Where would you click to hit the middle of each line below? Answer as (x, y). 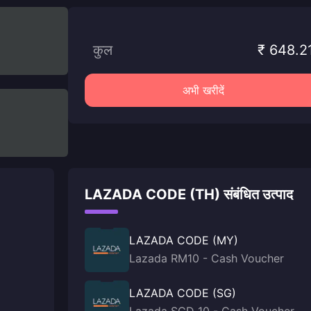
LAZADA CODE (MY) (184, 240)
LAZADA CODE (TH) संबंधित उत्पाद (189, 194)
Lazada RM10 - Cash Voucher (207, 258)
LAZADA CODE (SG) (183, 293)
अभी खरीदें (203, 90)
